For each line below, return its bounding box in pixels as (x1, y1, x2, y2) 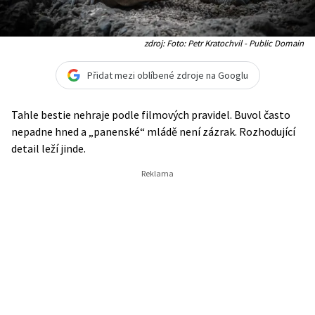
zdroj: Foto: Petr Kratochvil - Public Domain (144, 37, 304, 49)
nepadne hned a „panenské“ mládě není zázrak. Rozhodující (11, 124, 295, 139)
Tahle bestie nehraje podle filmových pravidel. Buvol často (11, 108, 290, 122)
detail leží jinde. (11, 141, 86, 155)
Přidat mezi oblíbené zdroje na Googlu (86, 68, 248, 82)
